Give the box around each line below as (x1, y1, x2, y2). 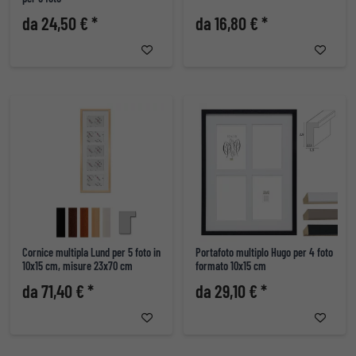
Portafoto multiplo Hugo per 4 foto (195, 246, 333, 260)
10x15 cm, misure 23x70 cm (22, 259, 133, 273)
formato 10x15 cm (195, 259, 266, 273)
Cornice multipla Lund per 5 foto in (22, 246, 161, 260)
